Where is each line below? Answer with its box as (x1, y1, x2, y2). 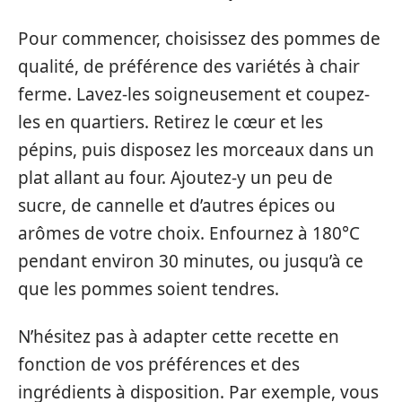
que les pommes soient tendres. (18, 276, 279, 301)
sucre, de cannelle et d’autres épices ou (18, 193, 336, 217)
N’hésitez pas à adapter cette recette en (18, 325, 339, 348)
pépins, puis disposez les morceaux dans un (18, 137, 374, 162)
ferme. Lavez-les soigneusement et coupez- (18, 82, 370, 106)
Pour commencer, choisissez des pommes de (18, 26, 380, 50)
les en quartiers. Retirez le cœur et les (18, 109, 323, 134)
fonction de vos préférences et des (18, 353, 300, 376)
